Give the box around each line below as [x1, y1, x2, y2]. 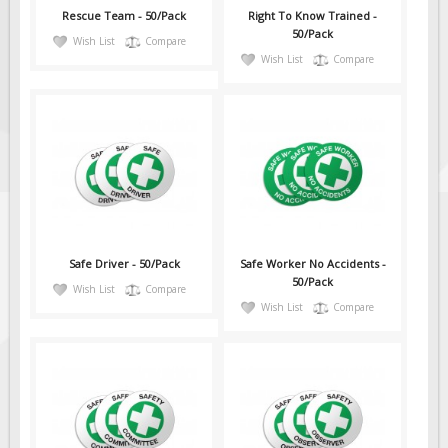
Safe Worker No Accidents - [239, 256, 386, 271]
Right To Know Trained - [248, 8, 378, 23]
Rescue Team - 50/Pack [62, 8, 187, 23]
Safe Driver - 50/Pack [68, 256, 180, 271]
